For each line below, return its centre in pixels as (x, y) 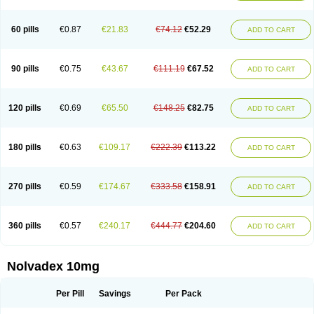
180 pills (25, 147)
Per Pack (183, 294)
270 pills (25, 186)
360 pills (25, 226)
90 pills (25, 69)
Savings (115, 294)
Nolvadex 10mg (53, 266)
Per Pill (70, 294)
